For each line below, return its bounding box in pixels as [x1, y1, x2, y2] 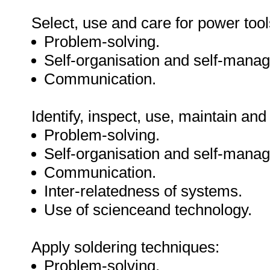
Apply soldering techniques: [31, 238, 219, 256]
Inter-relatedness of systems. [44, 182, 242, 200]
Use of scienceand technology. [44, 201, 252, 219]
